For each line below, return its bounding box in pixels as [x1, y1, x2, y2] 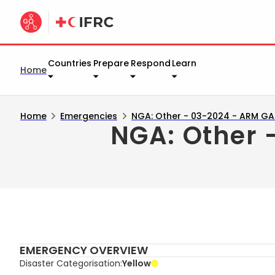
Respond [130, 57, 171, 70]
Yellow [122, 257, 151, 269]
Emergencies [60, 109, 118, 122]
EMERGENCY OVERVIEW [19, 242, 148, 258]
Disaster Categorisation [19, 257, 120, 269]
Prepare [93, 57, 130, 70]
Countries [48, 57, 92, 70]
